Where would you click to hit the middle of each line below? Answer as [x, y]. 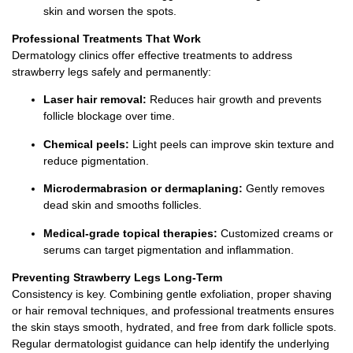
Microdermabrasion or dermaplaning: [143, 189]
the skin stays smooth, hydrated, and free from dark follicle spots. [174, 327]
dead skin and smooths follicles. [123, 205]
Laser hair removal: [95, 100]
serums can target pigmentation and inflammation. [169, 249]
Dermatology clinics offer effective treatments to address [152, 56]
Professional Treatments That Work [106, 39]
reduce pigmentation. [96, 160]
